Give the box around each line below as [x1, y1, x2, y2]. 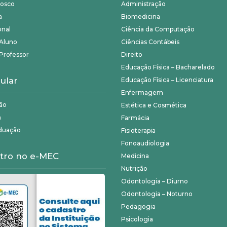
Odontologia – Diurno [121, 177, 188, 185]
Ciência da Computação [121, 25, 195, 33]
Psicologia [121, 215, 153, 223]
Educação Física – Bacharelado [121, 63, 215, 71]
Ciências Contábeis [121, 38, 179, 46]
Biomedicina [121, 13, 160, 20]
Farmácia [121, 114, 149, 122]
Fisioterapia [121, 127, 156, 134]
